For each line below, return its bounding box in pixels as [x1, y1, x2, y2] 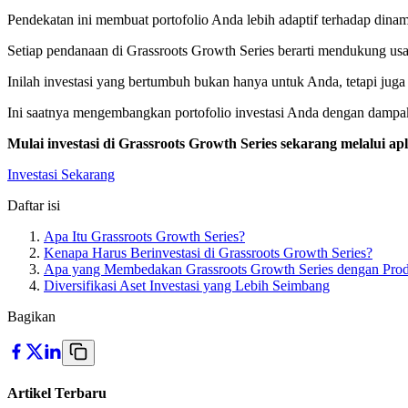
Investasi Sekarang [7, 166, 115, 182]
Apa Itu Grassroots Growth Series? [44, 228, 245, 244]
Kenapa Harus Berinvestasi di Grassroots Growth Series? [44, 244, 372, 260]
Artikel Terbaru [7, 384, 107, 401]
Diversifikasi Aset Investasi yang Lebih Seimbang [44, 277, 330, 293]
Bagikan [7, 308, 56, 324]
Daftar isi [7, 197, 60, 213]
